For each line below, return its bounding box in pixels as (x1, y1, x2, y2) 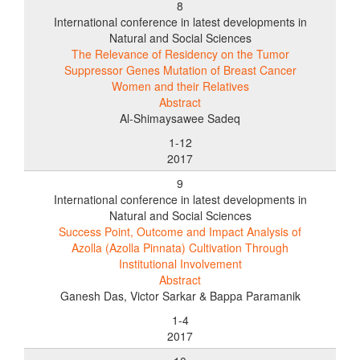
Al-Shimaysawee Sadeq (120, 109, 240, 126)
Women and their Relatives (111, 77, 249, 94)
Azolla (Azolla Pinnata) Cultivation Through (72, 239, 288, 256)
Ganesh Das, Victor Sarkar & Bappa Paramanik (59, 287, 301, 304)
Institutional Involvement (118, 255, 242, 272)
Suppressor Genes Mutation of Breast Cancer (63, 61, 297, 78)
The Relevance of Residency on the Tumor (71, 45, 289, 62)
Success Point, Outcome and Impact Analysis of (59, 223, 301, 239)
